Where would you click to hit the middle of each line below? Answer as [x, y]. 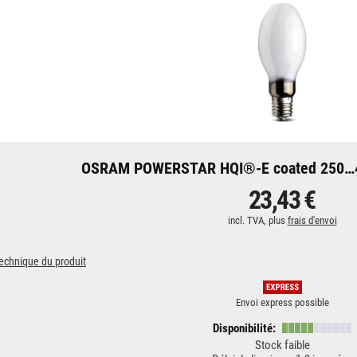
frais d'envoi [312, 220]
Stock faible [282, 345]
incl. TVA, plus [257, 220]
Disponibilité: [245, 328]
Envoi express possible [282, 302]
